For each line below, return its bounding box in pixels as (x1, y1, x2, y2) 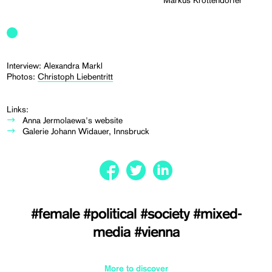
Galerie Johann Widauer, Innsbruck (22, 126, 150, 137)
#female (30, 207, 83, 222)
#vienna (134, 225, 180, 240)
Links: (7, 104, 29, 115)
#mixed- (192, 207, 242, 222)
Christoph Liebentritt (38, 72, 114, 82)
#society (140, 207, 193, 222)
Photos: (7, 72, 38, 82)
